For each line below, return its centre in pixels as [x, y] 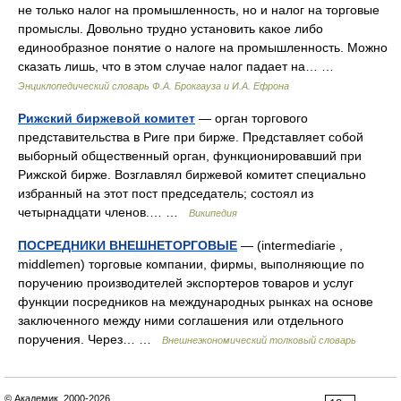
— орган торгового [252, 118]
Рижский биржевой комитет [107, 118]
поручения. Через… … [90, 339]
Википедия [213, 213]
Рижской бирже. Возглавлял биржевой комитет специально [192, 175]
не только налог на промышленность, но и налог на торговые [199, 10]
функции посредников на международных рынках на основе [196, 302]
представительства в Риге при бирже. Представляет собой [191, 137]
